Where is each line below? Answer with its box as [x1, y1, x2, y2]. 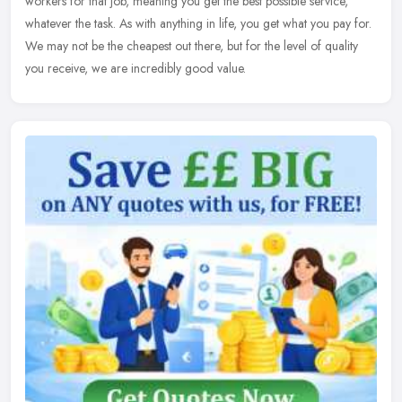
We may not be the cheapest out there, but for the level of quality [25, 37, 358, 56]
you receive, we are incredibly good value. [25, 59, 246, 78]
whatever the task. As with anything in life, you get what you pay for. [25, 14, 371, 33]
